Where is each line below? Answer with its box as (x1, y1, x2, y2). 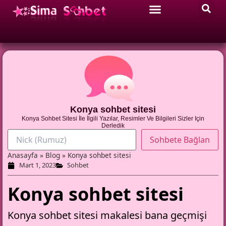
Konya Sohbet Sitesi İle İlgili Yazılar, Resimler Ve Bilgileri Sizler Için (22, 115, 204, 123)
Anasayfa (8, 150, 38, 160)
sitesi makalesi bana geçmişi (74, 208, 207, 222)
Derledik (101, 122, 125, 130)
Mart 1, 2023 (19, 160, 56, 170)
